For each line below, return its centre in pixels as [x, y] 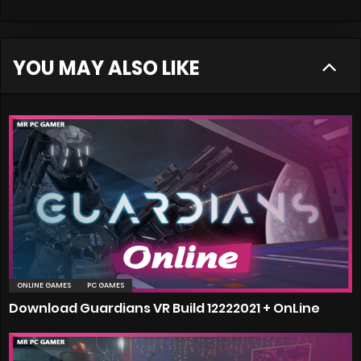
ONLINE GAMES [44, 286]
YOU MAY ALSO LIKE [106, 68]
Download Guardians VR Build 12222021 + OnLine [164, 309]
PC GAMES [106, 286]
